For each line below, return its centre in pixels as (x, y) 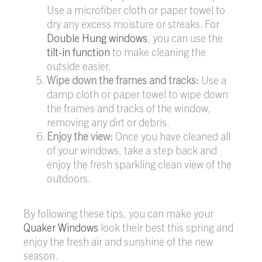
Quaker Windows (61, 227)
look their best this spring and (166, 227)
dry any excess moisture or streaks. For (133, 24)
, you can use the (185, 38)
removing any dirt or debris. (108, 122)
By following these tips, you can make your (118, 213)
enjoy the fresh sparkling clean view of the (139, 164)
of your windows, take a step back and (132, 150)
